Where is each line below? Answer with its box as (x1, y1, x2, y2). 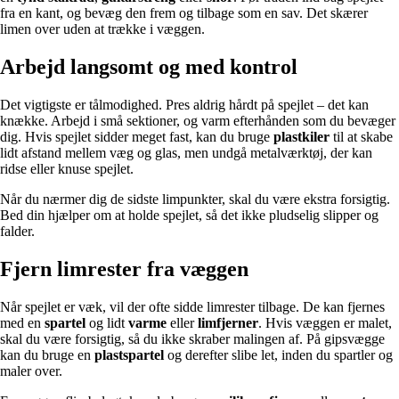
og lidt (85, 314, 128, 330)
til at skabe (330, 129, 393, 145)
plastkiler (273, 129, 330, 145)
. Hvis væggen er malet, (258, 314, 392, 330)
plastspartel (94, 346, 164, 362)
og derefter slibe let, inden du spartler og (164, 346, 393, 362)
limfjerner (198, 314, 258, 330)
